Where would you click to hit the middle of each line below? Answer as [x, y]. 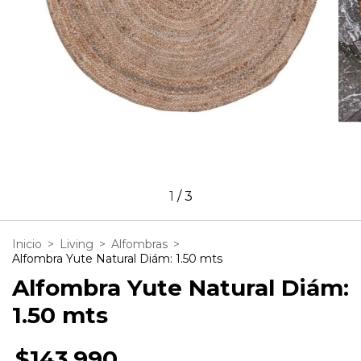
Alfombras [139, 244]
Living [77, 244]
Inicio [27, 244]
